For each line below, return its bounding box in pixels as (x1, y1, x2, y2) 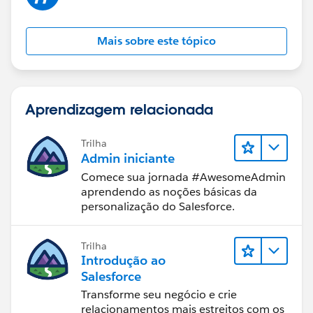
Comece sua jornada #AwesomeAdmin (81, 170, 286, 185)
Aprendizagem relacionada (25, 99, 213, 118)
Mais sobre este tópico (97, 33, 216, 48)
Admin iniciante (81, 150, 175, 166)
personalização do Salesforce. (81, 199, 235, 214)
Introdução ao (81, 252, 166, 269)
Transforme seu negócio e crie (81, 287, 237, 303)
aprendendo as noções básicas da (81, 184, 257, 200)
